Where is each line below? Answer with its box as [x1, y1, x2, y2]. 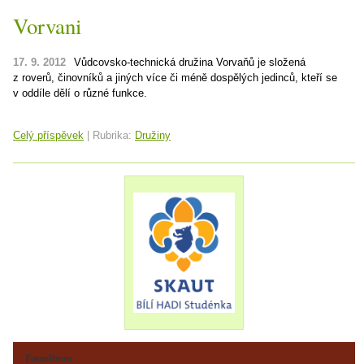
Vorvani [13, 11, 81, 41]
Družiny [135, 129, 171, 141]
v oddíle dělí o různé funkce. [13, 87, 147, 99]
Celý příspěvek [13, 129, 84, 141]
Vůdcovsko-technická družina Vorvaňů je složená [74, 56, 305, 68]
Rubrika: [93, 129, 132, 141]
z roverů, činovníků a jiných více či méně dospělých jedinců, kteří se [13, 71, 337, 84]
